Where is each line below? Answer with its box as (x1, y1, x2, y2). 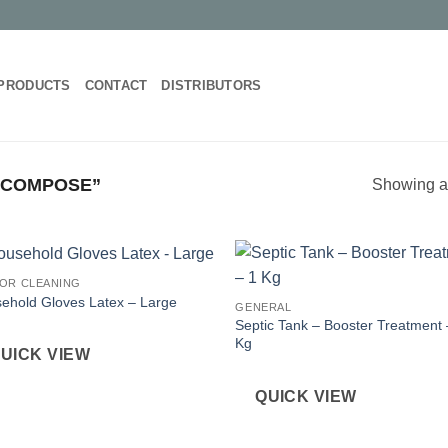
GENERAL (235, 301, 292, 314)
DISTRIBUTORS (161, 78, 262, 93)
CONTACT (84, 78, 148, 93)
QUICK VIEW (255, 387, 357, 405)
